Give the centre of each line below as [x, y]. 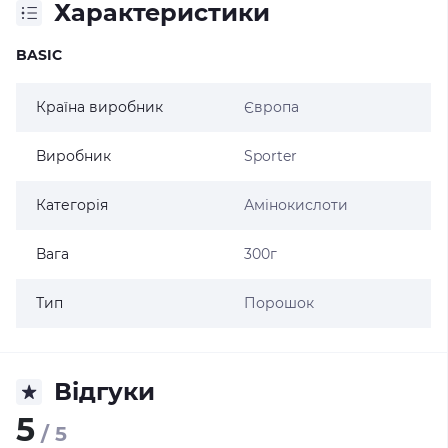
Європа [271, 107]
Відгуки [104, 391]
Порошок [278, 303]
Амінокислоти [295, 205]
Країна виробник [99, 107]
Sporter [270, 156]
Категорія [72, 205]
